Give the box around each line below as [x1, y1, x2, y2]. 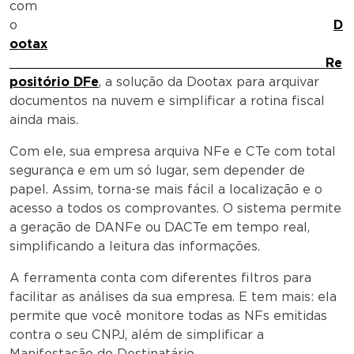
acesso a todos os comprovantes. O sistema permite [9, 200, 341, 216]
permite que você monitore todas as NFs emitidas [9, 307, 327, 323]
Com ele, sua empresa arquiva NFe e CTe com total [9, 143, 336, 159]
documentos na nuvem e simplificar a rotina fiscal [9, 92, 325, 108]
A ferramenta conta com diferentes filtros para [9, 269, 311, 285]
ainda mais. [9, 111, 78, 127]
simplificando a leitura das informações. [9, 238, 260, 254]
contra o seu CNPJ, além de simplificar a [9, 326, 264, 342]
